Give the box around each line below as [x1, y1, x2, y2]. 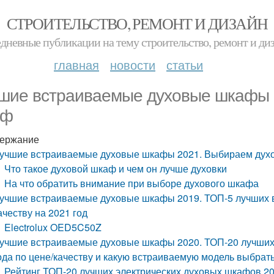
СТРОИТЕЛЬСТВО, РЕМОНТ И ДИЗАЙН [6, 13, 268, 34]
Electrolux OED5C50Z [4, 220, 102, 234]
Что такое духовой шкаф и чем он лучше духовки [4, 161, 228, 176]
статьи [166, 56, 203, 73]
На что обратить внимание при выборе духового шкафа [4, 176, 259, 190]
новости [110, 56, 155, 73]
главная [54, 56, 99, 73]
